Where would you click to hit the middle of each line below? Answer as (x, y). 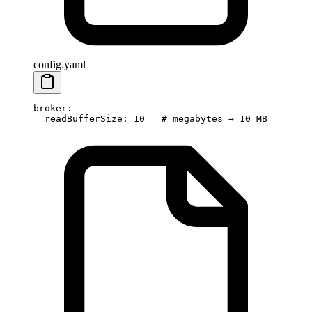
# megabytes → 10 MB (206, 119)
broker (50, 109)
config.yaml (60, 65)
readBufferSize (78, 119)
